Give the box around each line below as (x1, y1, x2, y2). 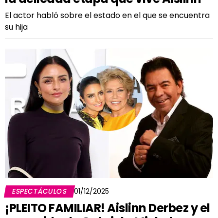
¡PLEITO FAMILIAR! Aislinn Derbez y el (5, 200, 210, 216)
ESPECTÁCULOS (11, 186, 68, 196)
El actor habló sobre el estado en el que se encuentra (5, 10, 210, 21)
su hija (5, 21, 28, 33)
